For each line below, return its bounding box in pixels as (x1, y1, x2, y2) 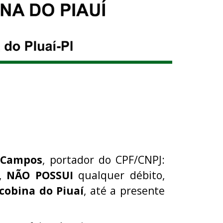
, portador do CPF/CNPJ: (42, 152, 165, 167)
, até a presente (84, 183, 165, 198)
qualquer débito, (73, 168, 165, 182)
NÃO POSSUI (6, 168, 73, 182)
